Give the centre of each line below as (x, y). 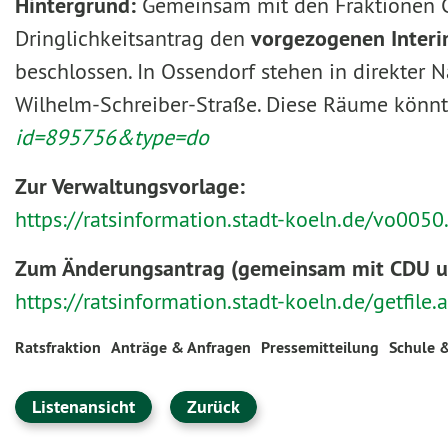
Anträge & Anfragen (181, 347)
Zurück (213, 406)
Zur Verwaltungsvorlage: (130, 186)
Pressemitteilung (320, 347)
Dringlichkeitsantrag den (133, 38)
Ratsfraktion (58, 347)
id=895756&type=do (112, 137)
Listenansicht (83, 406)
